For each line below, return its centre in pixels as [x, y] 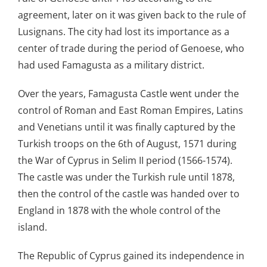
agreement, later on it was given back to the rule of [132, 15]
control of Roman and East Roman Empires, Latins [131, 111]
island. [32, 227]
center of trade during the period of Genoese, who [131, 49]
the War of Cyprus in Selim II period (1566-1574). [125, 161]
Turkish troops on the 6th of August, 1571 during [127, 144]
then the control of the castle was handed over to [129, 194]
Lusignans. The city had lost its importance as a [124, 32]
